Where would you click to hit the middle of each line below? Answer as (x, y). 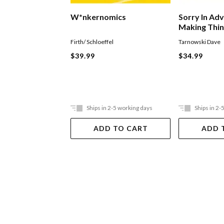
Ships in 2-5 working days (120, 108)
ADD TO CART (120, 128)
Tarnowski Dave (200, 42)
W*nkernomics (98, 17)
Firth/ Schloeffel (92, 42)
